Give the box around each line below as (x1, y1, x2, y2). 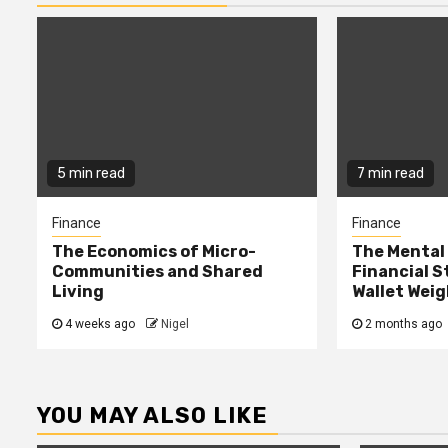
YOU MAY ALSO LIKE (37, 402, 268, 430)
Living (52, 282, 104, 302)
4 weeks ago (62, 317, 138, 332)
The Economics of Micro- (52, 242, 256, 262)
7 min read (356, 165, 424, 183)
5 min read (57, 165, 125, 183)
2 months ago (361, 317, 445, 332)
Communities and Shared (52, 262, 263, 282)
